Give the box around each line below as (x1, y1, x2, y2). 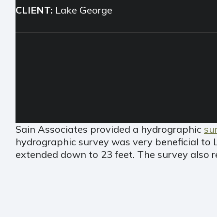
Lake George (53, 3, 112, 16)
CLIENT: (15, 3, 53, 16)
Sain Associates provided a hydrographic (15, 123, 204, 135)
